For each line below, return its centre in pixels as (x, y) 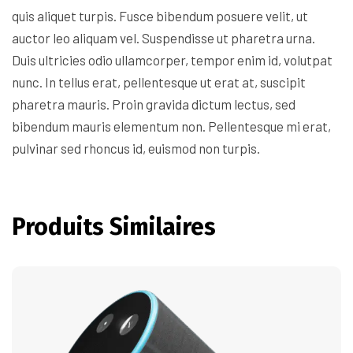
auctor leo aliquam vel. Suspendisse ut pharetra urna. (163, 37)
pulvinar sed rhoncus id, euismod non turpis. (136, 148)
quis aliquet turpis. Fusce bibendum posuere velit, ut (160, 15)
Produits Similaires (114, 227)
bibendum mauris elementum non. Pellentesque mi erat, (171, 126)
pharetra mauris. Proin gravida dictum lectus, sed (154, 104)
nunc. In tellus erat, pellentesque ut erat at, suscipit (159, 82)
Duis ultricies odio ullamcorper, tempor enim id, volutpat (172, 59)
